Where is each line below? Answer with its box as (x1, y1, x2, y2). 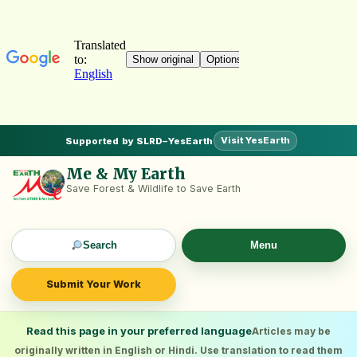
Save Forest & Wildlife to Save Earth (66, 182, 241, 194)
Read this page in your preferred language (26, 324, 252, 337)
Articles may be (252, 324, 331, 337)
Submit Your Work (45, 277, 141, 290)
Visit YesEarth (220, 135, 290, 146)
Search (82, 239, 117, 251)
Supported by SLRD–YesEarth (65, 135, 214, 147)
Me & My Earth (66, 164, 186, 183)
